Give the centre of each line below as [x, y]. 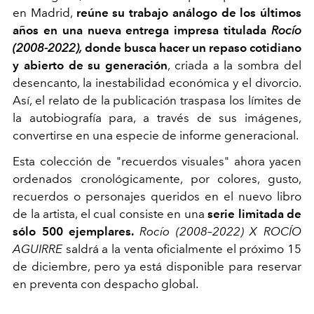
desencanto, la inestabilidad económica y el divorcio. [157, 83]
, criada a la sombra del [235, 65]
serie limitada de [254, 214]
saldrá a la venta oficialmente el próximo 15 [182, 249]
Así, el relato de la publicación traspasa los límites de [157, 100]
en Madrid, [45, 13]
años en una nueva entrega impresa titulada [142, 30]
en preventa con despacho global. [108, 284]
